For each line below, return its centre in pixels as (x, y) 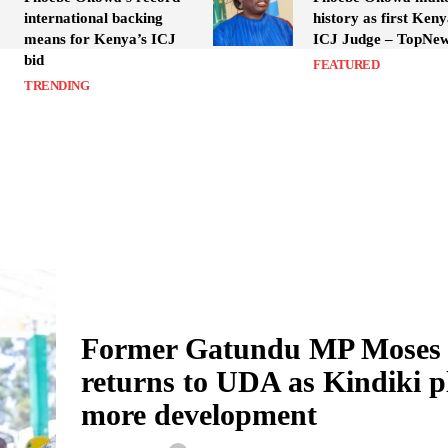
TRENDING (56, 85)
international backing (93, 17)
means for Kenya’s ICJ (100, 38)
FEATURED (346, 64)
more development (199, 414)
